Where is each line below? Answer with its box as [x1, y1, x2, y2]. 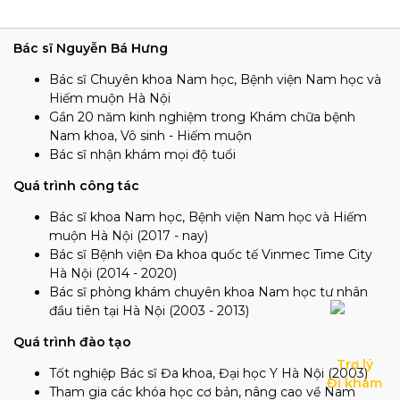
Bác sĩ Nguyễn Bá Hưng [13, 40, 168, 56]
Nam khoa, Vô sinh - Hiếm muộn [49, 128, 252, 144]
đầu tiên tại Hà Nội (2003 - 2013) [49, 303, 249, 319]
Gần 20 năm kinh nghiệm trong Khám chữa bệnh [49, 109, 355, 125]
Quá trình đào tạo [13, 334, 131, 350]
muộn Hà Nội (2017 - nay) [49, 228, 208, 244]
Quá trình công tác [13, 178, 139, 194]
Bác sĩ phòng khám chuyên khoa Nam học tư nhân [49, 284, 368, 300]
